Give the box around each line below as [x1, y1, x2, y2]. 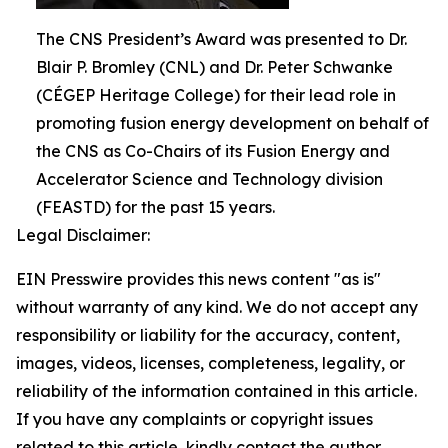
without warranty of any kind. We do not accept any [16, 297, 418, 317]
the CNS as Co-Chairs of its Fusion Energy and [36, 141, 390, 161]
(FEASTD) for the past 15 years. [36, 197, 275, 217]
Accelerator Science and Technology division [36, 169, 383, 189]
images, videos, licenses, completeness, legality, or [16, 353, 405, 373]
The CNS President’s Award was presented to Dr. [36, 29, 407, 49]
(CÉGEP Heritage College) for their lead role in [36, 85, 396, 105]
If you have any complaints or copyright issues [16, 409, 373, 429]
